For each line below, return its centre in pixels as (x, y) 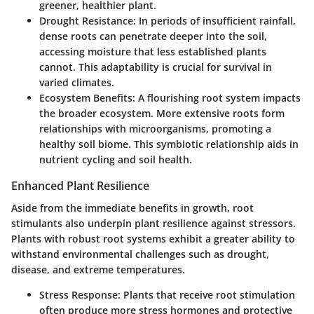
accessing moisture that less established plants (153, 52)
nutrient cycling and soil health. (116, 160)
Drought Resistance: (88, 21)
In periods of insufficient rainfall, (216, 21)
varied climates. (77, 83)
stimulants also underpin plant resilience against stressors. (153, 224)
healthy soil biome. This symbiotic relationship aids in (169, 144)
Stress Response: (80, 295)
